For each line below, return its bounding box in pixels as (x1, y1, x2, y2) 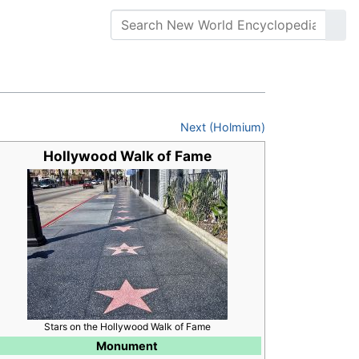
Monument (96, 339, 158, 353)
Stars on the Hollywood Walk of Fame (43, 321, 211, 333)
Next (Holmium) (180, 120, 265, 135)
